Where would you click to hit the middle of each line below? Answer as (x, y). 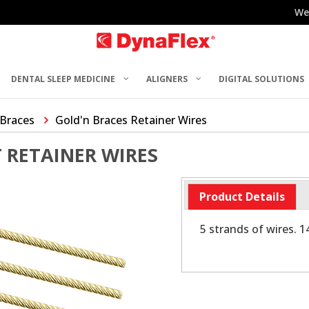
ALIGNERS (167, 79)
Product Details (242, 197)
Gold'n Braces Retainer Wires (131, 120)
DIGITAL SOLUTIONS (262, 79)
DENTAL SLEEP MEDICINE (63, 79)
